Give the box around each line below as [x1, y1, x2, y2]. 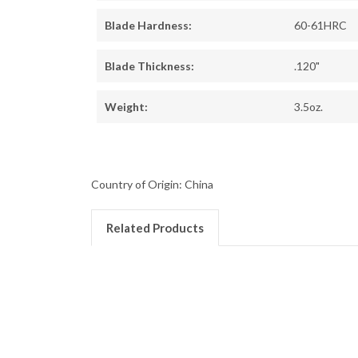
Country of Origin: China [91, 177, 213, 192]
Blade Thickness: [105, 59, 194, 74]
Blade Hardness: [105, 18, 192, 33]
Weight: [105, 100, 148, 114]
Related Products [105, 221, 204, 236]
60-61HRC [294, 18, 347, 33]
